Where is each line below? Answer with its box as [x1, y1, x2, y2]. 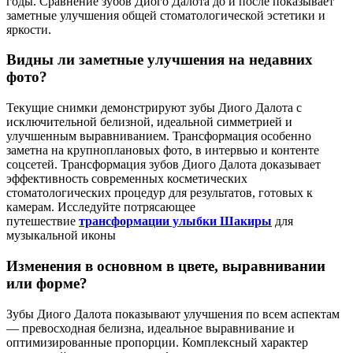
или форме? [6, 274, 87, 292]
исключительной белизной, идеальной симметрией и [6, 115, 292, 129]
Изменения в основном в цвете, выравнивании [6, 257, 325, 274]
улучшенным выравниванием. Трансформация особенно [6, 129, 311, 143]
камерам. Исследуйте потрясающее [6, 200, 195, 214]
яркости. [6, 22, 51, 36]
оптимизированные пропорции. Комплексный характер [6, 335, 308, 349]
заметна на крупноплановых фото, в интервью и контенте [6, 143, 319, 158]
